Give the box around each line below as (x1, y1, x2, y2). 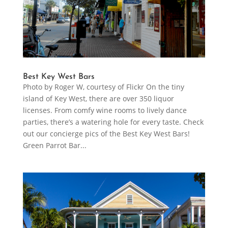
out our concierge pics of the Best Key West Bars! (22, 128, 194, 138)
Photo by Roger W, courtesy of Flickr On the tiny (22, 81, 184, 92)
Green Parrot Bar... (22, 140, 87, 150)
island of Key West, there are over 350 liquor (22, 93, 174, 103)
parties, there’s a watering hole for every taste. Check (22, 117, 204, 127)
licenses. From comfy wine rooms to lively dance (22, 105, 187, 115)
